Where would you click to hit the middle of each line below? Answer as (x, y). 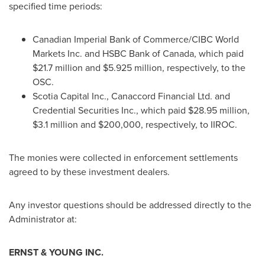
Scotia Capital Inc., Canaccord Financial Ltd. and (131, 96)
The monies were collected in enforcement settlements (123, 158)
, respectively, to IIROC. (189, 125)
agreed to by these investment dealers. (89, 172)
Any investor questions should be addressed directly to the (130, 205)
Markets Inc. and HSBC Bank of (98, 54)
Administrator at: (43, 219)
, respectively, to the (204, 68)
